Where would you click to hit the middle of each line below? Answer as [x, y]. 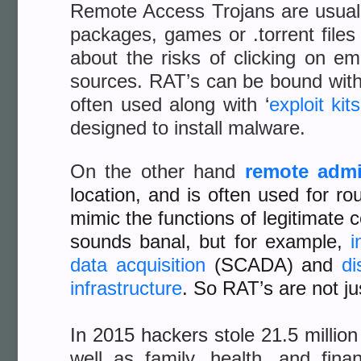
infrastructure [126, 288]
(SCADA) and [274, 265]
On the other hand [158, 171]
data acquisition [138, 265]
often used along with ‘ [170, 104]
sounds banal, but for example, [211, 241]
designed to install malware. [188, 128]
